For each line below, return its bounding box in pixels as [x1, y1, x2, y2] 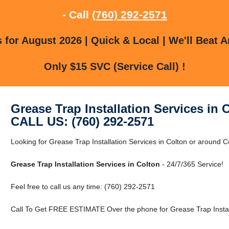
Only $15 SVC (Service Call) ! [43, 60, 186, 72]
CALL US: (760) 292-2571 [10, 114, 154, 128]
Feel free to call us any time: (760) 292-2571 [10, 182, 155, 191]
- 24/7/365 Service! [159, 159, 223, 168]
